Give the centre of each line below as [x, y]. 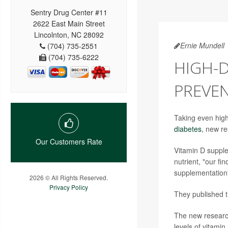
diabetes [188, 129]
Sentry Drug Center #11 [69, 12]
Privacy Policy [69, 187]
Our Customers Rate [69, 141]
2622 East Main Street [69, 23]
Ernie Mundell [202, 45]
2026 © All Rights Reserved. [69, 177]
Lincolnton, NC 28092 [69, 34]
